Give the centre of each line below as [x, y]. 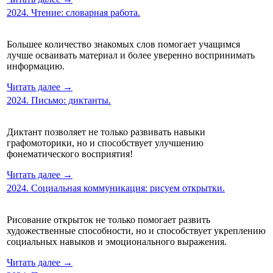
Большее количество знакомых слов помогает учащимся [123, 44]
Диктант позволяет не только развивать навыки [106, 132]
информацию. [36, 66]
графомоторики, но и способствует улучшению [105, 143]
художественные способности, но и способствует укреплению [136, 230]
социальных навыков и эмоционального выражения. [117, 241]
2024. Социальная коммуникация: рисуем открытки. [116, 188]
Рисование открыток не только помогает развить [108, 219]
